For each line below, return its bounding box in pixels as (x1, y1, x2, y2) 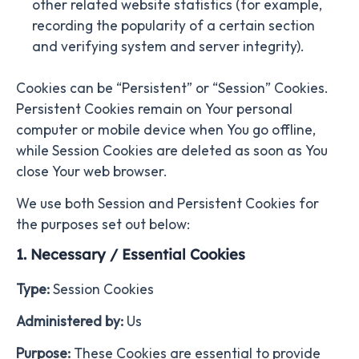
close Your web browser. (16, 163, 167, 181)
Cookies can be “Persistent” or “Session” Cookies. (16, 79, 329, 98)
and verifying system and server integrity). (32, 38, 305, 56)
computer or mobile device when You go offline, (16, 121, 316, 139)
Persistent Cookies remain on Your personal (16, 100, 292, 119)
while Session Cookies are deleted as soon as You (16, 142, 328, 160)
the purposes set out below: (16, 216, 190, 234)
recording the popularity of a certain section (32, 17, 315, 35)
